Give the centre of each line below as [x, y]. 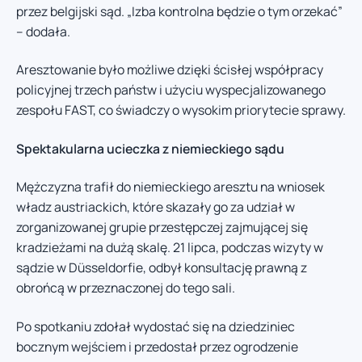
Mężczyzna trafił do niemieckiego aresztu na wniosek [170, 187]
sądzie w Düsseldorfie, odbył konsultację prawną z [162, 268]
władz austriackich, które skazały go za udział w [156, 207]
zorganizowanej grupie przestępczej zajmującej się [162, 227]
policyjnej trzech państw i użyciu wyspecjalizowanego [171, 90]
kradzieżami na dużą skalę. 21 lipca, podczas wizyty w [170, 248]
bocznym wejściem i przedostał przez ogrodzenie [157, 346]
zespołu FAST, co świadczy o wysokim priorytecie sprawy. [181, 110]
